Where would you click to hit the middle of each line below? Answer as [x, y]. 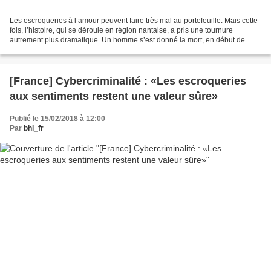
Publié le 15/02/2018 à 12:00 [57, 118]
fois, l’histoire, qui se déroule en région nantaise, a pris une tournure [121, 30]
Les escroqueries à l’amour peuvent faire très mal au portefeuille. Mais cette [134, 20]
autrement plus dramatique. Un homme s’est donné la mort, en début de [127, 40]
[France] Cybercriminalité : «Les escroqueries [128, 81]
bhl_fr [34, 128]
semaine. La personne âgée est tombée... [78, 49]
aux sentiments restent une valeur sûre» [114, 96]
